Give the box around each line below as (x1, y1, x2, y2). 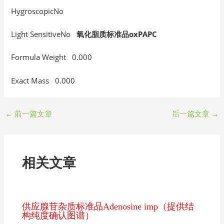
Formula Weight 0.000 (11, 52, 92, 62)
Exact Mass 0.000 (11, 75, 75, 85)
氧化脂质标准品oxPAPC (76, 28, 157, 39)
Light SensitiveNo (11, 28, 77, 39)
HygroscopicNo (11, 5, 68, 16)
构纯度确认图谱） (22, 210, 94, 220)
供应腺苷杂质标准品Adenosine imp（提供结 (22, 201, 194, 211)
